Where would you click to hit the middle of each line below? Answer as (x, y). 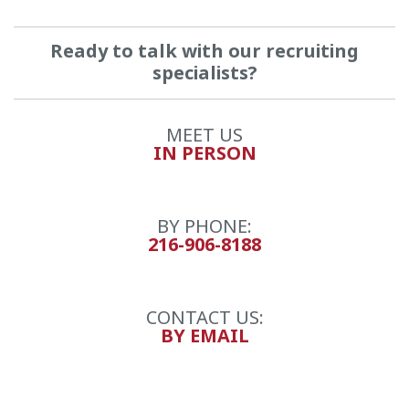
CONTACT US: (204, 318)
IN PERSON (204, 154)
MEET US (204, 136)
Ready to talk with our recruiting (204, 52)
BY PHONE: (204, 227)
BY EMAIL (204, 336)
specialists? (204, 73)
